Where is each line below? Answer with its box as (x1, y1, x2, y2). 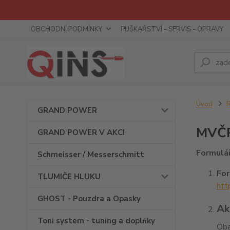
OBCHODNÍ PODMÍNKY (31, 25, 102, 34)
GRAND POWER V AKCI (37, 127, 125, 138)
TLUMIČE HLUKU (37, 171, 101, 182)
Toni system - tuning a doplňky (37, 216, 155, 226)
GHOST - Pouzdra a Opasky (37, 194, 141, 204)
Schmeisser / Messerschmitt (37, 149, 144, 160)
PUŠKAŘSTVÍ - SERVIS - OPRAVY (121, 25, 223, 34)
